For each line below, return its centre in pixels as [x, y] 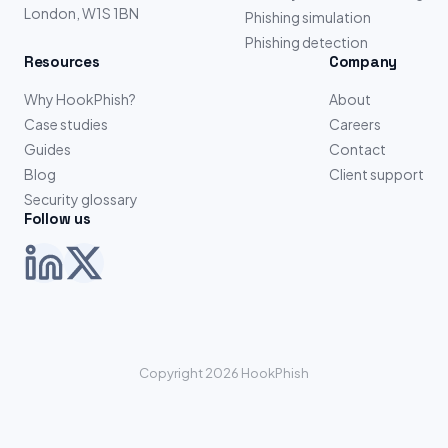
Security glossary [81, 199]
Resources [62, 61]
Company [363, 61]
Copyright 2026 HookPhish [224, 373]
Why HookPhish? [80, 99]
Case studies [66, 124]
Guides [47, 149]
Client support [376, 174]
